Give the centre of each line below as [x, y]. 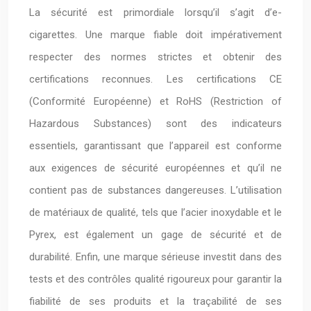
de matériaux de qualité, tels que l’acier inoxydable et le [155, 212]
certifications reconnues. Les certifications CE [155, 79]
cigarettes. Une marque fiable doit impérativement [155, 35]
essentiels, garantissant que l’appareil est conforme [155, 146]
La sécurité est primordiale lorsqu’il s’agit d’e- [155, 12]
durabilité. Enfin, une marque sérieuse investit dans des [155, 257]
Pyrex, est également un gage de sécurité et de [155, 235]
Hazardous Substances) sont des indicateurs [155, 124]
